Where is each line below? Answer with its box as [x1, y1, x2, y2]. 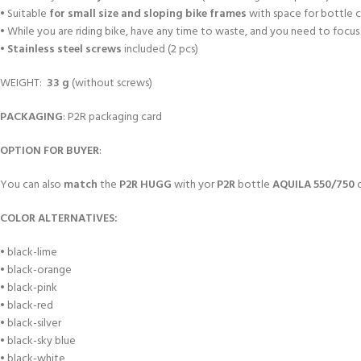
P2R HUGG [119, 176, 172, 194]
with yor [172, 176, 217, 194]
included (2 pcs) [122, 40, 198, 59]
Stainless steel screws [7, 40, 122, 59]
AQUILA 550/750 [272, 176, 355, 194]
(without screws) [69, 74, 152, 93]
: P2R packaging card [63, 108, 162, 127]
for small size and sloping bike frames [49, 5, 247, 23]
